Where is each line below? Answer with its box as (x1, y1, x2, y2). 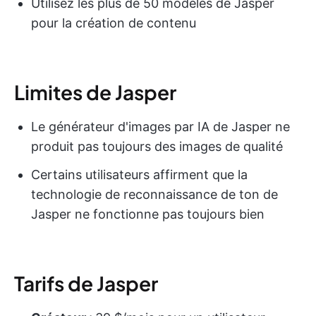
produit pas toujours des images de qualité (31, 139, 283, 154)
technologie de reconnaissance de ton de (31, 187, 278, 202)
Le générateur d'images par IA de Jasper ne (31, 119, 290, 135)
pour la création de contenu (31, 16, 196, 31)
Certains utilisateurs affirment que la (31, 167, 248, 183)
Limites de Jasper (14, 80, 176, 105)
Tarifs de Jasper (14, 271, 158, 296)
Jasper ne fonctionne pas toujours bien (31, 207, 265, 222)
